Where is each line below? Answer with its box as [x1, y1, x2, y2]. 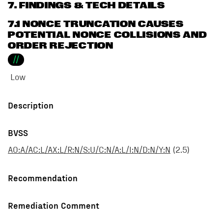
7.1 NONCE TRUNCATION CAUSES [8, 18, 184, 30]
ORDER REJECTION [8, 40, 113, 52]
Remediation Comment [8, 200, 99, 211]
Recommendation [8, 172, 78, 183]
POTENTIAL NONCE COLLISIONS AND [8, 29, 207, 41]
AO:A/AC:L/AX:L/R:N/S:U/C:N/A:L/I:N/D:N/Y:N [8, 146, 170, 155]
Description [8, 100, 54, 110]
